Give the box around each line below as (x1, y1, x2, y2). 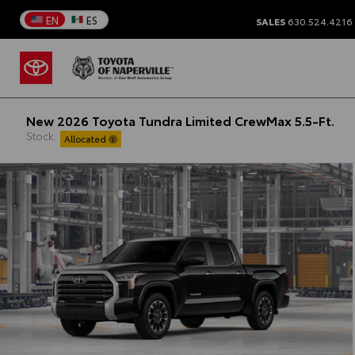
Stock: (25, 128, 56, 143)
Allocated (63, 132, 109, 145)
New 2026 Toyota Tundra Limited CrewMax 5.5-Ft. (25, 110, 334, 129)
